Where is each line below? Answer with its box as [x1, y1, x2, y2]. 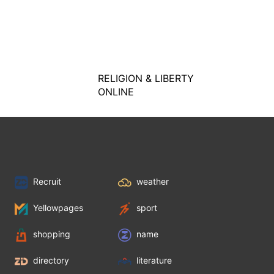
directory [33, 255, 70, 266]
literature [136, 255, 172, 266]
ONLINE [98, 86, 134, 98]
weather [136, 176, 169, 187]
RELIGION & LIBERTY [98, 72, 194, 84]
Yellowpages [33, 202, 84, 213]
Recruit [33, 176, 62, 187]
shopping [33, 229, 71, 240]
